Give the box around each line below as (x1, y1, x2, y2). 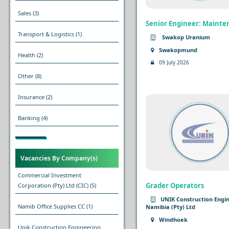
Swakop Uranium (160, 33, 210, 41)
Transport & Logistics (18, 30, 74, 38)
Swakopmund (158, 45, 197, 54)
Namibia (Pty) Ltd (145, 202, 195, 211)
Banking (18, 114, 40, 122)
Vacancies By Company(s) (20, 154, 98, 163)
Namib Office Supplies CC (18, 202, 85, 210)
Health (18, 51, 35, 59)
